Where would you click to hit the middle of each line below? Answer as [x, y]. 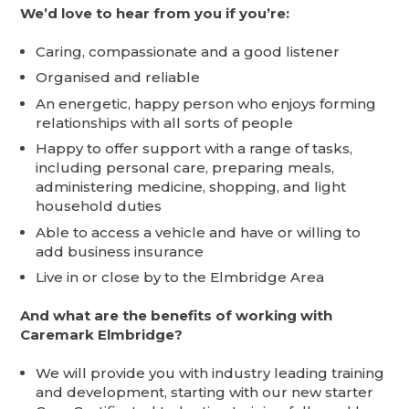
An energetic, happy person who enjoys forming [206, 103]
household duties [99, 206]
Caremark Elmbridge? [102, 335]
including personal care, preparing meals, [185, 168]
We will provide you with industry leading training [210, 373]
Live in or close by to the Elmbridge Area [180, 278]
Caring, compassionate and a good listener [188, 51]
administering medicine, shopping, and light [191, 187]
